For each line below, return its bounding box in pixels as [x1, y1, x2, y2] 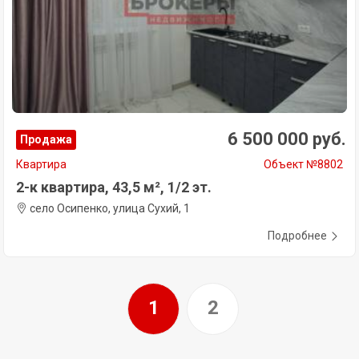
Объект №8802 [264, 158, 343, 171]
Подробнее [268, 229, 327, 243]
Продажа [20, 133, 72, 147]
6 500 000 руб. [228, 129, 346, 150]
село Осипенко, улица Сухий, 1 [27, 202, 190, 216]
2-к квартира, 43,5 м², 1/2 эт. [16, 179, 212, 196]
